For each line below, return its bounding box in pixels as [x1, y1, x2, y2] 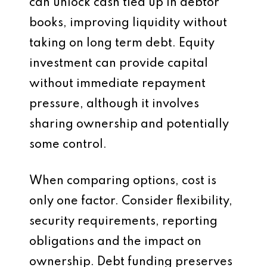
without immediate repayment [29, 78, 206, 90]
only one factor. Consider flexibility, [29, 195, 232, 207]
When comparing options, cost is [29, 175, 216, 187]
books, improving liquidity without [29, 17, 227, 29]
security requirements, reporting [29, 216, 218, 228]
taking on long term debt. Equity [29, 38, 215, 49]
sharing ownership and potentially [29, 119, 229, 131]
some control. [29, 139, 107, 151]
